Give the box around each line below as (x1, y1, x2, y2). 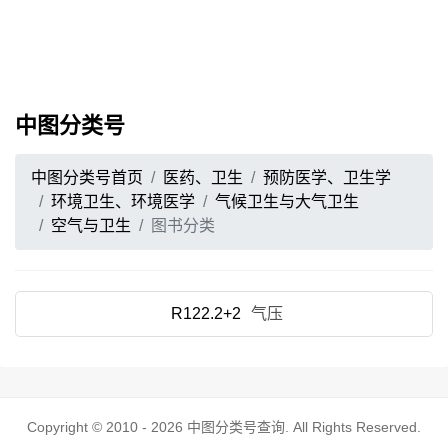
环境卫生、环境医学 (51, 193, 195, 210)
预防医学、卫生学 (263, 169, 391, 186)
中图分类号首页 (31, 169, 143, 186)
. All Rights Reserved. (285, 419, 421, 435)
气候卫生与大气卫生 (215, 193, 359, 210)
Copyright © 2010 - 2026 (27, 419, 187, 435)
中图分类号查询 (187, 419, 285, 435)
